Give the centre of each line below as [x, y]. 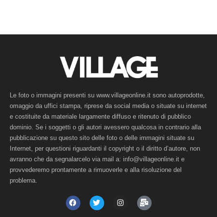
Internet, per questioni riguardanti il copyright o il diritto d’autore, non [105, 148]
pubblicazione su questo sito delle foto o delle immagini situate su [102, 138]
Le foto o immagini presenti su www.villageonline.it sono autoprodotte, [107, 95]
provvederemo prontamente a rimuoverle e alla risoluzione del [96, 170]
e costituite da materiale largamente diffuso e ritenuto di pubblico [100, 116]
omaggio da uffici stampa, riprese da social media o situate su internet [108, 106]
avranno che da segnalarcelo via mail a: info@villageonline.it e [97, 159]
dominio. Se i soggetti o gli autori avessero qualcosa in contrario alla [105, 127]
